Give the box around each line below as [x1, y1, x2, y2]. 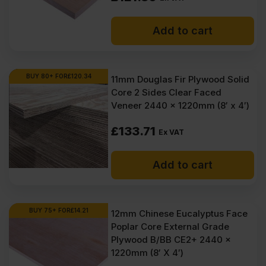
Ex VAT [159, 128, 185, 137]
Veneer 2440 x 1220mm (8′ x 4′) [111, 100, 250, 111]
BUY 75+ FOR [28, 207, 71, 214]
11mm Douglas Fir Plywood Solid [111, 74, 250, 85]
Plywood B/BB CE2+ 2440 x [111, 234, 232, 245]
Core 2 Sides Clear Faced [111, 87, 222, 98]
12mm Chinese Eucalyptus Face [111, 208, 248, 219]
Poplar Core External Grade [111, 221, 230, 232]
